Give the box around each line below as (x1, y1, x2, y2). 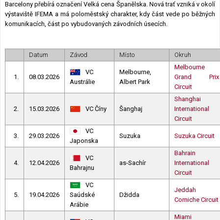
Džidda (119, 191, 139, 198)
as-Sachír (119, 159, 146, 166)
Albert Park (119, 78, 150, 85)
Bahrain (174, 149, 195, 157)
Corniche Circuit (174, 195, 219, 203)
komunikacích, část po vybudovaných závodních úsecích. (5, 20, 167, 27)
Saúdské (70, 191, 95, 198)
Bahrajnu (70, 164, 94, 171)
